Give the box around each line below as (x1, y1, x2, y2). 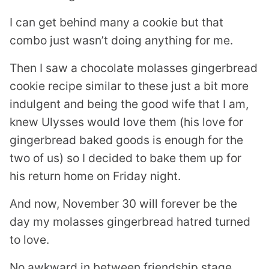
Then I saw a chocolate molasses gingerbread (10, 60, 258, 75)
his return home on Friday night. (10, 168, 181, 183)
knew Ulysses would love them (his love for (10, 114, 243, 129)
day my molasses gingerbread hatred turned (10, 214, 250, 229)
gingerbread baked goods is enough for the (10, 132, 243, 147)
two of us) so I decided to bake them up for (10, 150, 241, 165)
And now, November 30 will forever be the (10, 196, 237, 211)
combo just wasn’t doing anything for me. (10, 32, 233, 47)
